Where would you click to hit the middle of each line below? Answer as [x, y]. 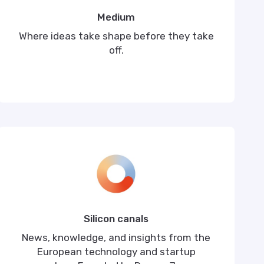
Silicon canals [116, 219]
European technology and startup [116, 252]
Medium [116, 17]
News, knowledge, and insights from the [116, 237]
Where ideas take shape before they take [116, 36]
